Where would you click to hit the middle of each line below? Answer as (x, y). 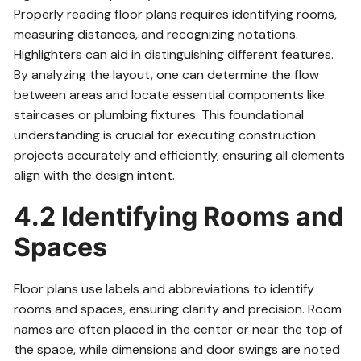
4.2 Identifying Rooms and (179, 216)
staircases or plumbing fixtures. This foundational (159, 114)
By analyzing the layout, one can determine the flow (167, 74)
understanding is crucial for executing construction (165, 135)
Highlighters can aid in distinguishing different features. (174, 54)
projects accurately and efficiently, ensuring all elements (180, 155)
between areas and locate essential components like (170, 94)
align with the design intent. (95, 175)
